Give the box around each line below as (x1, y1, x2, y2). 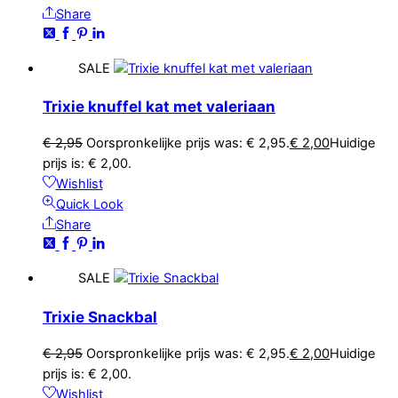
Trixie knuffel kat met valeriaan (43, 96, 275, 115)
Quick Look (55, 195, 123, 212)
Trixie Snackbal (43, 306, 157, 326)
